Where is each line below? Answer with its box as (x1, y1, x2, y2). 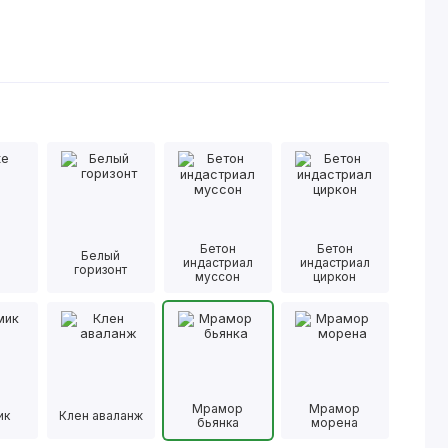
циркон (313, 268, 357, 284)
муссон (195, 268, 241, 284)
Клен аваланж (58, 408, 143, 424)
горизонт (74, 261, 128, 277)
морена (311, 415, 359, 431)
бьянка (196, 415, 239, 431)
